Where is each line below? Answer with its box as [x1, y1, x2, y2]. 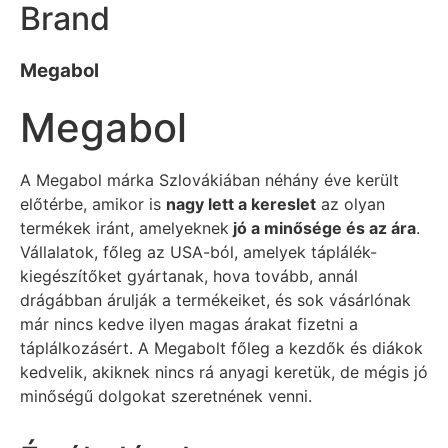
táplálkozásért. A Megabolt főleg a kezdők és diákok [20, 337, 423, 358]
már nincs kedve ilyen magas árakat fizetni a [20, 313, 358, 334]
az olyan [316, 193, 385, 214]
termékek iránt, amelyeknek [20, 217, 229, 238]
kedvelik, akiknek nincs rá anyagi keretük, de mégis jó [20, 361, 428, 382]
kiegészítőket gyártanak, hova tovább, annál [20, 265, 358, 286]
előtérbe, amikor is [20, 193, 166, 214]
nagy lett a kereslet [166, 193, 316, 214]
